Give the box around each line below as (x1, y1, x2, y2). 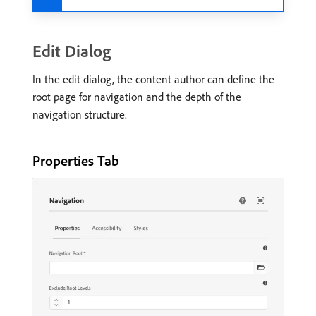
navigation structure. (32, 107, 127, 121)
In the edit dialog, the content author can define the (32, 72, 274, 86)
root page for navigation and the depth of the (32, 90, 241, 104)
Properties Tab (32, 152, 119, 169)
